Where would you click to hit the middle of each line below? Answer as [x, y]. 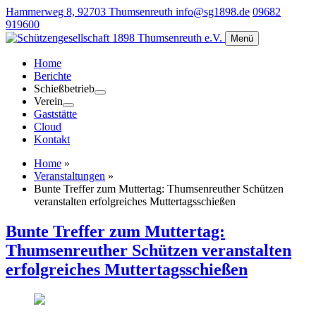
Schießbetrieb [64, 89]
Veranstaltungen [69, 176]
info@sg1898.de [213, 12]
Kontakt [52, 139]
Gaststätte [55, 114]
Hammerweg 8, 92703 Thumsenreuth [91, 12]
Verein [48, 101]
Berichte [53, 76]
